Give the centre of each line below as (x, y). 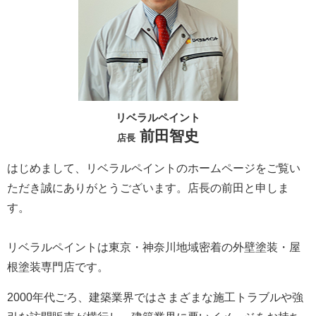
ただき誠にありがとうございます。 (97, 188)
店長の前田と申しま (238, 188)
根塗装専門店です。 (58, 267)
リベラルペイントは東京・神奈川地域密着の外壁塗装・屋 (154, 248)
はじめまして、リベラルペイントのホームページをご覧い (154, 169)
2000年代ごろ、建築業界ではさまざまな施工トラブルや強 (155, 298)
